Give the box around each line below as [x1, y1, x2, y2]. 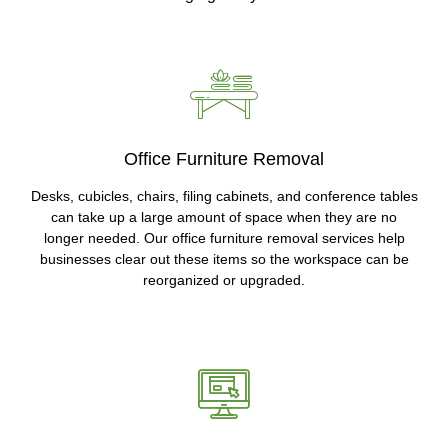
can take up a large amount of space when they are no [51, 209, 397, 226]
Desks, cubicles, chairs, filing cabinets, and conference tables [30, 188, 418, 205]
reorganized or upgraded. [143, 272, 305, 289]
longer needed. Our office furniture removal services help [43, 230, 405, 247]
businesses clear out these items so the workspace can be [39, 251, 409, 268]
